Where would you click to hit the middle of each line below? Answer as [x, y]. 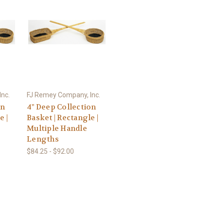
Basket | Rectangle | [63, 118]
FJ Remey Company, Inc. [64, 95]
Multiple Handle [57, 128]
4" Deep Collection [62, 107]
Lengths [43, 139]
